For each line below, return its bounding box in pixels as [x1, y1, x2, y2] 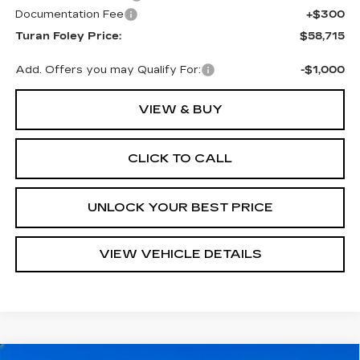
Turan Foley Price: [14, 30, 121, 43]
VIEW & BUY [137, 102, 223, 117]
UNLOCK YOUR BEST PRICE [87, 200, 273, 215]
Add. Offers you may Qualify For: [14, 63, 201, 77]
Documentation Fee [14, 8, 124, 22]
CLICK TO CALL [128, 151, 232, 166]
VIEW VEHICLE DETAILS [98, 247, 262, 262]
